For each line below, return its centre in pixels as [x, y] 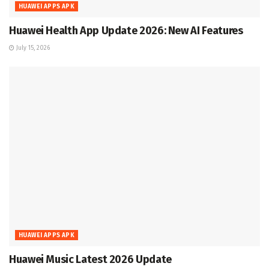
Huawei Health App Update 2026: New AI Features [126, 30]
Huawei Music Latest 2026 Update [90, 259]
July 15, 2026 [32, 48]
